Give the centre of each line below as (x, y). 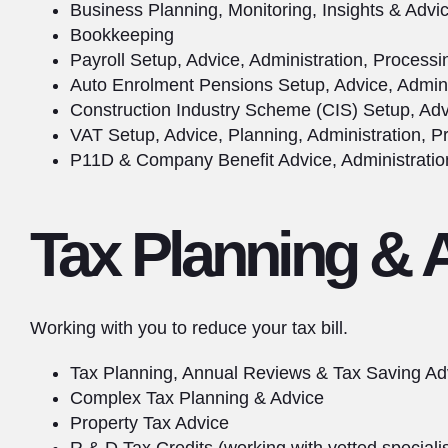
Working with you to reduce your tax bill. (189, 328)
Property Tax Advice (149, 423)
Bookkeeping (122, 35)
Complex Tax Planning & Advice (197, 398)
